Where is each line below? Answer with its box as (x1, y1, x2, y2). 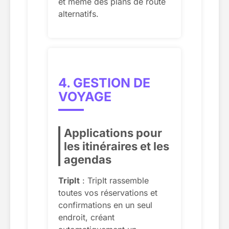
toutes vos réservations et (58, 187, 157, 198)
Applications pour (64, 126, 162, 140)
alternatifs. (58, 8, 99, 19)
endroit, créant (58, 212, 114, 222)
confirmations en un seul (58, 199, 152, 210)
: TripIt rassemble (80, 175, 149, 186)
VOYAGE (58, 88, 111, 104)
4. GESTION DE (58, 75, 150, 90)
